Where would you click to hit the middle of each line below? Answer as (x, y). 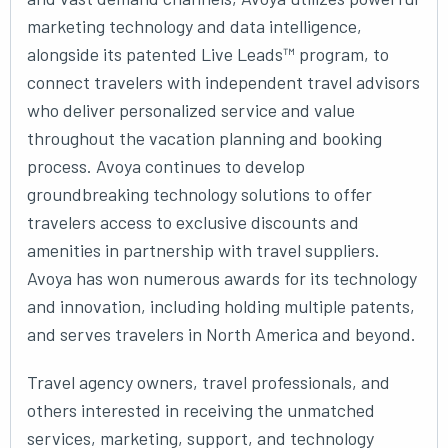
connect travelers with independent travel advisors (223, 82)
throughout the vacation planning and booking (204, 138)
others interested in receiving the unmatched (201, 410)
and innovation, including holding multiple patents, (221, 306)
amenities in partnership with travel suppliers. (203, 250)
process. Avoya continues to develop (166, 166)
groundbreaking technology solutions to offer (199, 194)
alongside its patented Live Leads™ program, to (208, 54)
